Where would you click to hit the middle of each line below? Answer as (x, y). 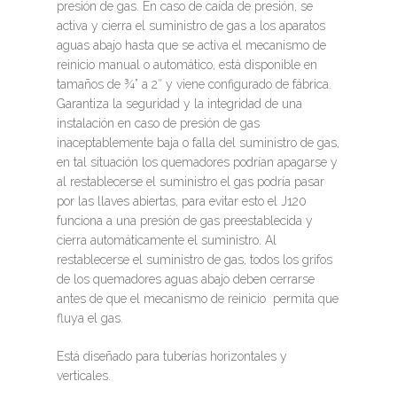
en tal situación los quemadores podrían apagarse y (197, 162)
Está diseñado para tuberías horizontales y (172, 356)
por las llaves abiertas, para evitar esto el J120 (182, 201)
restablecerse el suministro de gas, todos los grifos (195, 259)
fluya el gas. (90, 318)
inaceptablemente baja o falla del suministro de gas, (198, 142)
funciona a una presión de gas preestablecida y (185, 220)
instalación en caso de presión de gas (158, 123)
